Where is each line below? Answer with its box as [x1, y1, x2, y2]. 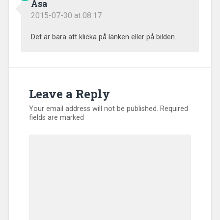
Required [160, 105, 189, 113]
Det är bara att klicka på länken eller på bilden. [30, 32, 176, 41]
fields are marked [29, 113, 84, 122]
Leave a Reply [29, 86, 110, 102]
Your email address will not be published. [29, 105, 159, 113]
